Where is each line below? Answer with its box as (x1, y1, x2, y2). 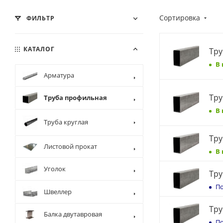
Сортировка (159, 13, 202, 22)
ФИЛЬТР (24, 14, 55, 22)
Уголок (44, 164, 66, 173)
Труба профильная (44, 93, 107, 102)
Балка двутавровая (44, 210, 102, 219)
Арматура (44, 71, 74, 80)
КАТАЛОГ (23, 45, 55, 53)
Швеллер (44, 187, 72, 196)
